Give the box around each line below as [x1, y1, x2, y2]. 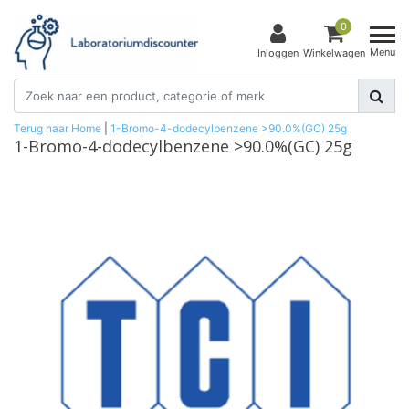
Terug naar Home [14, 121, 101, 135]
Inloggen [257, 47, 299, 60]
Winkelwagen [303, 47, 365, 60]
